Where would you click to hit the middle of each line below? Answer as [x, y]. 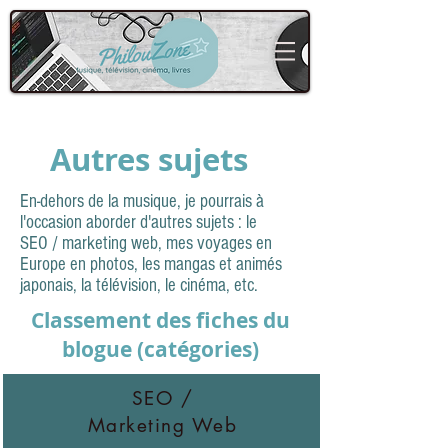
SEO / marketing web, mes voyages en [146, 243]
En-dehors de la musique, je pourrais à [142, 201]
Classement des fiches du [160, 320]
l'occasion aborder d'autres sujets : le [138, 222]
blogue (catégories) [160, 349]
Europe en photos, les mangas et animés [151, 264]
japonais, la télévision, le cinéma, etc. [141, 285]
